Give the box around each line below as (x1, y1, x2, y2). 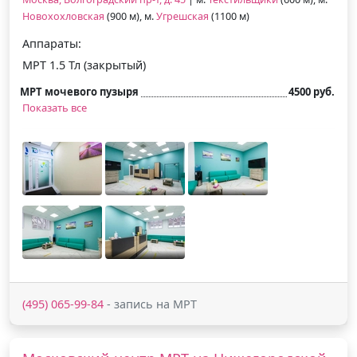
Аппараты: (22, 35, 81, 51)
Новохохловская (22, 9, 104, 23)
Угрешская (156, 9, 209, 23)
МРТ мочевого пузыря (20, 84, 139, 99)
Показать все (22, 100, 87, 115)
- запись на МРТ (104, 296, 197, 312)
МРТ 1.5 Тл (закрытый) (22, 57, 146, 73)
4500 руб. (288, 84, 335, 99)
